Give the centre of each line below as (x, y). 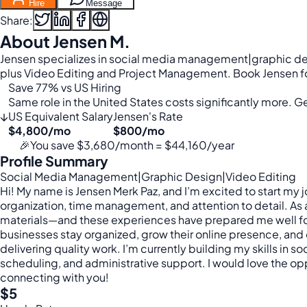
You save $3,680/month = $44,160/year (132, 145)
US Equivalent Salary (61, 116)
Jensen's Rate (148, 116)
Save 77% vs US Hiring (65, 87)
